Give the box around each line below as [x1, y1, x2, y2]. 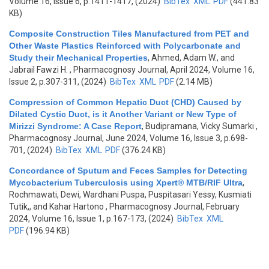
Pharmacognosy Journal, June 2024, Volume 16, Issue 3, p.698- [9, 133, 248, 143]
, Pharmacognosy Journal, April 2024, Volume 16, [68, 65, 255, 74]
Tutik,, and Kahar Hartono [9, 202, 104, 211]
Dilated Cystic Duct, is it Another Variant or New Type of [9, 109, 237, 119]
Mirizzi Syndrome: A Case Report [9, 121, 142, 131]
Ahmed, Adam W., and [151, 53, 235, 62]
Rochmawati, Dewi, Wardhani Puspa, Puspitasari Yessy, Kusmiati [9, 190, 252, 199]
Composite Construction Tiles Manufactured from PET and [9, 29, 249, 38]
